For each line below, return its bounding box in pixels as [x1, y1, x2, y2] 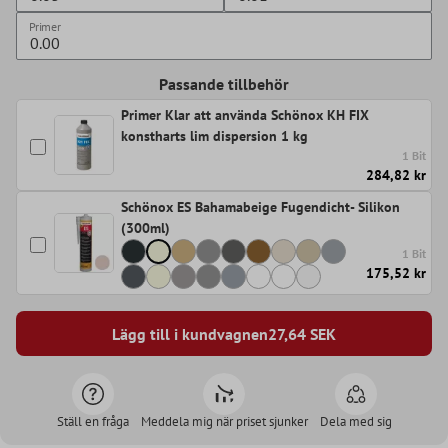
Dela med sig [319, 413, 392, 431]
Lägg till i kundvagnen [112, 323, 268, 344]
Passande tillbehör [159, 74, 289, 95]
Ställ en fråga [56, 413, 129, 431]
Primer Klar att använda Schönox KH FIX [121, 106, 369, 125]
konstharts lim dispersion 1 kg [121, 127, 308, 146]
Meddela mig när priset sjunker [140, 413, 308, 431]
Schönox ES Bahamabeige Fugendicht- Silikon [121, 198, 400, 217]
